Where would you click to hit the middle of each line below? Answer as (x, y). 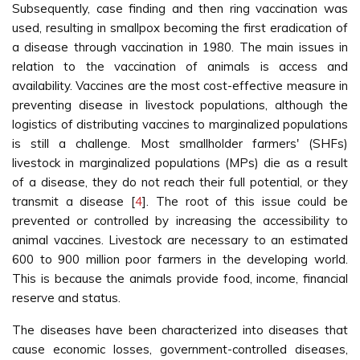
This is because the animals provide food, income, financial (180, 278)
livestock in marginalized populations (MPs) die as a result (180, 163)
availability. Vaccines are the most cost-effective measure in (180, 86)
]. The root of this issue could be (245, 201)
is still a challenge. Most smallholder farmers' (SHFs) (180, 143)
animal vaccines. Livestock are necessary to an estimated (180, 240)
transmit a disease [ (74, 201)
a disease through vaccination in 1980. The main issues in (180, 47)
